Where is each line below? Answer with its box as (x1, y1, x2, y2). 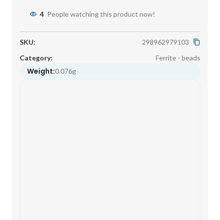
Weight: (27, 66, 55, 76)
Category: (20, 53, 53, 62)
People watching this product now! (47, 10, 155, 19)
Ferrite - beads (156, 53, 200, 62)
